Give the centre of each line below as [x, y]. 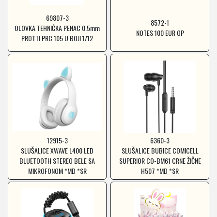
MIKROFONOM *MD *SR [57, 171]
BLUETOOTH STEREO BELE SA [57, 161]
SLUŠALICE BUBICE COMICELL [160, 150]
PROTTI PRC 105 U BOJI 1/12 [57, 38]
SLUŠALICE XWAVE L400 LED [57, 150]
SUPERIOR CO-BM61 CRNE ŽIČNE [160, 161]
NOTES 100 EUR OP [160, 33]
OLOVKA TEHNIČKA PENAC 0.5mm [57, 28]
